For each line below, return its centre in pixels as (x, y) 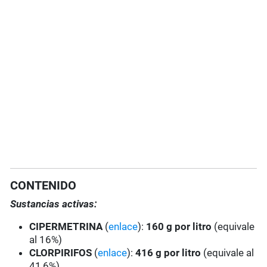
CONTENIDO (44, 186)
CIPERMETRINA (67, 227)
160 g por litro (179, 227)
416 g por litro (168, 253)
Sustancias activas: (54, 204)
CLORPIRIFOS (61, 253)
